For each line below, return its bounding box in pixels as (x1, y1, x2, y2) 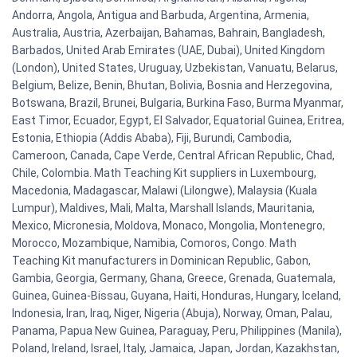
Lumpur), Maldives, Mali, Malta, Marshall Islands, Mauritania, (12, 202, 315, 215)
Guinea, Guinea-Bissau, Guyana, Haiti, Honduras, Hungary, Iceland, (12, 289, 341, 303)
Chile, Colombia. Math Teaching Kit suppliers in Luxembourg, (12, 167, 316, 180)
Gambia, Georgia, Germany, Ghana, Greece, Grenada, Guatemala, (12, 272, 335, 285)
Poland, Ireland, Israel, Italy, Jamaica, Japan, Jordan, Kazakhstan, (12, 342, 339, 355)
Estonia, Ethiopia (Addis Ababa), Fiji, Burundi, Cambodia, (12, 131, 292, 145)
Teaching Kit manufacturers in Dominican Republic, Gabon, (12, 254, 311, 268)
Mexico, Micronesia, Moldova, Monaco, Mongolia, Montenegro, (12, 219, 325, 233)
